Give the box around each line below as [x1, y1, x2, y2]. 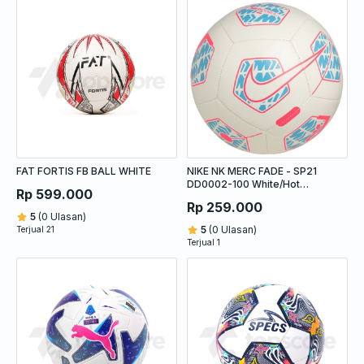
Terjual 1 [187, 236, 220, 247]
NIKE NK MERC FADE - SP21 [187, 164, 317, 177]
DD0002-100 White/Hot [187, 177, 300, 190]
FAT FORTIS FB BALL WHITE [16, 164, 151, 177]
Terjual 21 [16, 223, 54, 234]
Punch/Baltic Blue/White [187, 190, 300, 203]
